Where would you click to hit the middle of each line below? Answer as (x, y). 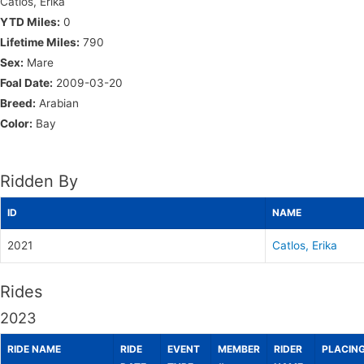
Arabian (57, 104)
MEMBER (239, 349)
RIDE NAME (34, 349)
